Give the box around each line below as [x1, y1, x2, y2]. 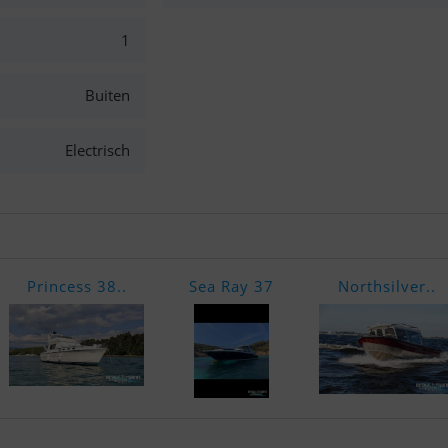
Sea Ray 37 [189, 276, 274, 296]
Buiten [84, 85, 130, 105]
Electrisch [64, 140, 130, 160]
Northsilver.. [337, 276, 436, 296]
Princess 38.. [26, 276, 127, 296]
